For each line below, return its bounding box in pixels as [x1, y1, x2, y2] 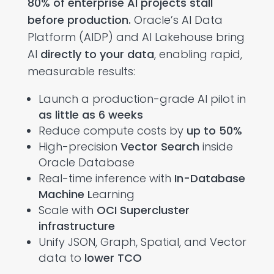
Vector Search [120, 138, 199, 154]
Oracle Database [38, 154, 135, 170]
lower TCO [84, 250, 142, 265]
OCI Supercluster [96, 202, 190, 218]
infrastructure [38, 218, 115, 234]
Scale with [38, 202, 97, 218]
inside [199, 138, 233, 154]
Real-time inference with [38, 170, 174, 186]
